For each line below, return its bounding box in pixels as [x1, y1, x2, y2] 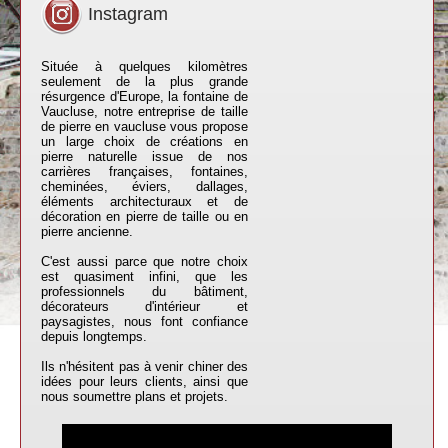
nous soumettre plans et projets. [41, 389, 229, 404]
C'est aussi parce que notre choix [41, 254, 248, 269]
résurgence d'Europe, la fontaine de [41, 89, 248, 104]
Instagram [83, 3, 169, 24]
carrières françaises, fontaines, [41, 164, 248, 179]
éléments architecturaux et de [41, 194, 248, 209]
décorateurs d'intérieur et [41, 299, 248, 314]
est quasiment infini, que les [41, 269, 248, 284]
